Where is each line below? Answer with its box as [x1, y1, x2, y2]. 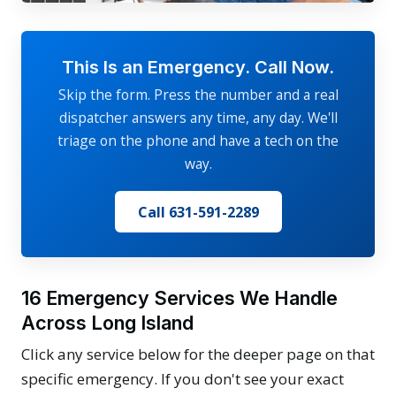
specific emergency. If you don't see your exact [21, 369, 344, 390]
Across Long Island [21, 311, 194, 335]
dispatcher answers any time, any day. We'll [58, 108, 338, 128]
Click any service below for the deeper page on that [21, 344, 375, 365]
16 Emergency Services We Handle [21, 286, 338, 310]
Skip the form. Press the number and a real [57, 85, 339, 105]
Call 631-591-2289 [137, 202, 259, 222]
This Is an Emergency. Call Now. [62, 56, 334, 78]
